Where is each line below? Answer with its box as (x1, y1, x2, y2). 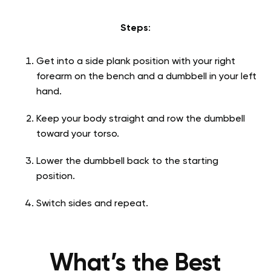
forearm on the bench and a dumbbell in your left (36, 72, 256, 82)
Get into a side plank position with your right (36, 57, 235, 67)
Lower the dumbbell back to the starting (36, 157, 218, 167)
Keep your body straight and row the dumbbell (36, 114, 245, 125)
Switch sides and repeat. (36, 199, 148, 209)
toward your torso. (36, 129, 119, 140)
